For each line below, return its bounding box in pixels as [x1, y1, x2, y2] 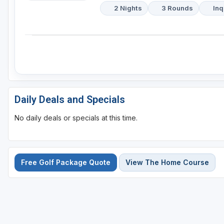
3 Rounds [161, 4, 193, 12]
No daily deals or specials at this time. [14, 113, 137, 122]
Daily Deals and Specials [14, 93, 125, 106]
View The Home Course [125, 158, 209, 167]
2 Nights [113, 4, 142, 12]
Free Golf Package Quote [21, 158, 110, 167]
